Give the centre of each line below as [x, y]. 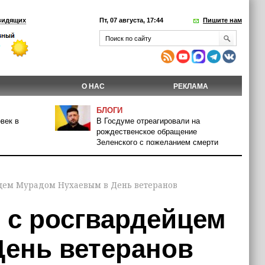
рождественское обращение [147, 132]
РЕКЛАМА [191, 86]
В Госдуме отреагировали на [148, 121]
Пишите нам [222, 20]
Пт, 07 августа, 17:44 [131, 20]
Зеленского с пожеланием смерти [157, 142]
